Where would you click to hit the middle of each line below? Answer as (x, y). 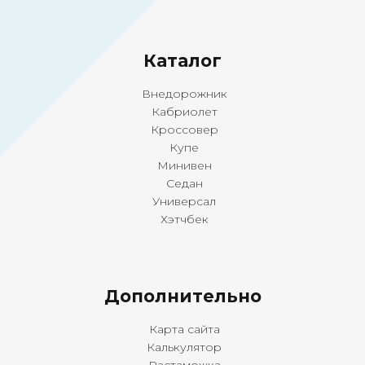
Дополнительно (182, 297)
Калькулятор (182, 347)
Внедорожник (182, 94)
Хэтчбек (182, 220)
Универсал (182, 202)
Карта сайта (182, 330)
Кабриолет (182, 112)
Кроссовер (182, 130)
